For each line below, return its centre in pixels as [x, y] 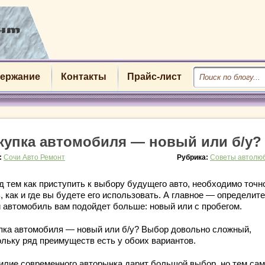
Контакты [83, 77]
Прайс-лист [154, 77]
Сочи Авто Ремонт [34, 157]
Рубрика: [193, 157]
